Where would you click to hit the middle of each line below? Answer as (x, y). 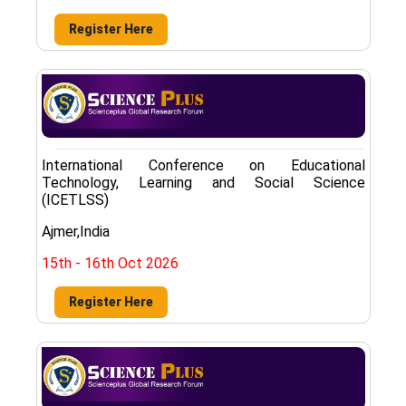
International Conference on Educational (203, 165)
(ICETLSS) (75, 199)
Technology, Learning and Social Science (203, 182)
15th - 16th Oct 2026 (110, 263)
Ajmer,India (76, 231)
